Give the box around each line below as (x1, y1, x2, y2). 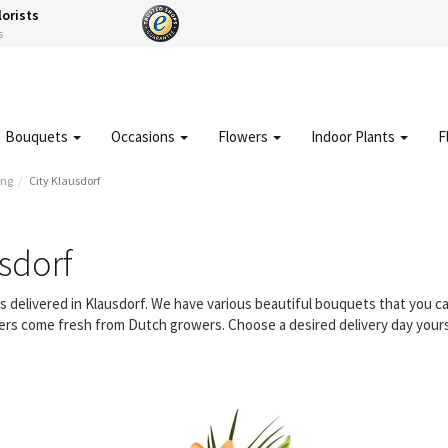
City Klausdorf (29, 173, 100, 188)
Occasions (111, 127, 178, 146)
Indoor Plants (311, 127, 398, 146)
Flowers (218, 127, 271, 146)
